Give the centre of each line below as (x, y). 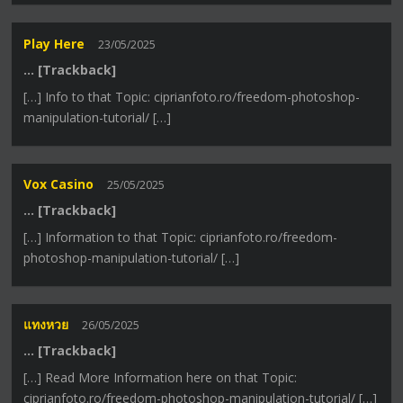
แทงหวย (46, 325)
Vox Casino (59, 184)
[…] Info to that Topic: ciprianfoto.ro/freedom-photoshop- (192, 96)
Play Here (54, 43)
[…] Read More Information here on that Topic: (161, 378)
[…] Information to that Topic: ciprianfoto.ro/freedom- (181, 237)
